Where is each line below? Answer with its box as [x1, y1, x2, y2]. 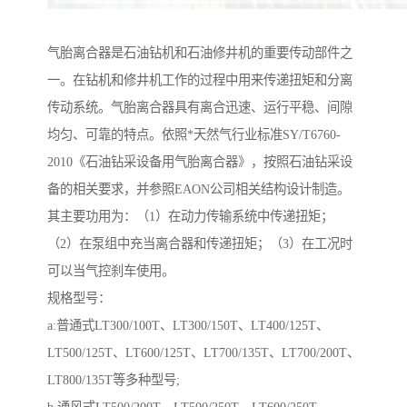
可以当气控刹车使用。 [47, 263, 174, 279]
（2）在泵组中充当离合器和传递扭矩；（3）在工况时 [47, 236, 352, 252]
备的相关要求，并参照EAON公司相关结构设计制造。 [47, 182, 350, 197]
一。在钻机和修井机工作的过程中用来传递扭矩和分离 [47, 73, 352, 88]
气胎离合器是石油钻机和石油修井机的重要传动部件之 [47, 45, 352, 61]
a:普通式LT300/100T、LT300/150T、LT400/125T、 [47, 318, 329, 333]
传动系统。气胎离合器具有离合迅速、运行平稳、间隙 [47, 100, 352, 115]
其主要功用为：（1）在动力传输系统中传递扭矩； [47, 209, 333, 224]
